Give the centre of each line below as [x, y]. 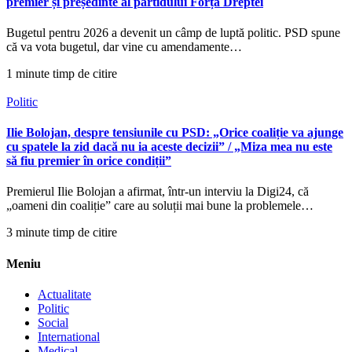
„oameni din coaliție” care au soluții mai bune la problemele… [160, 206]
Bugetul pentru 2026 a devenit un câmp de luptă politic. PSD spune [173, 32]
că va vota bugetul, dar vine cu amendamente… [124, 46]
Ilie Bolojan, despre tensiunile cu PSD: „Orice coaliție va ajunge [175, 133]
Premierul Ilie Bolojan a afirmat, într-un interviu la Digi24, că [158, 192]
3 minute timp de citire [62, 233]
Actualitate [64, 294]
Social [53, 322]
